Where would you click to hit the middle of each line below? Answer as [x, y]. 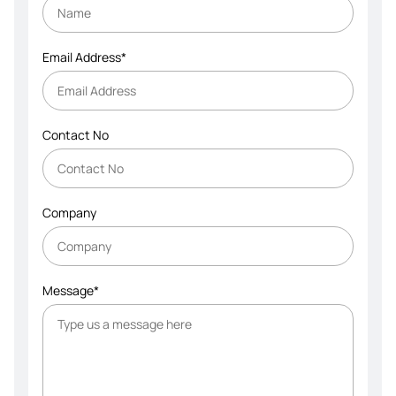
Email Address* [84, 57]
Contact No [76, 135]
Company [69, 213]
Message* [71, 291]
